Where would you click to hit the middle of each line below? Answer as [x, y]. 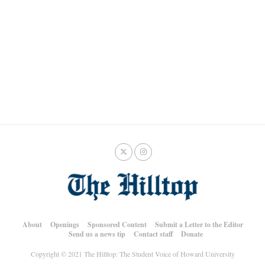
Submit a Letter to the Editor [199, 224]
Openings [64, 224]
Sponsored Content [117, 224]
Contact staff [153, 234]
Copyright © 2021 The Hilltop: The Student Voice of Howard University [132, 254]
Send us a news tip [97, 234]
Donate [192, 234]
